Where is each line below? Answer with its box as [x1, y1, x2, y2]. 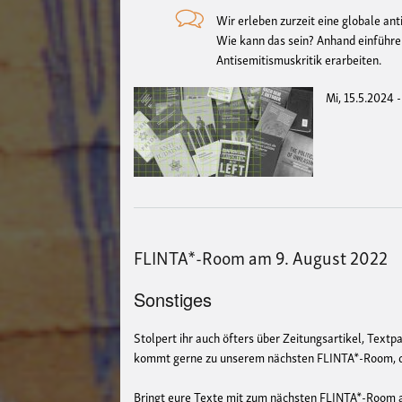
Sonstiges [134, 285, 213, 312]
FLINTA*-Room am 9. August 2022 [134, 241, 389, 271]
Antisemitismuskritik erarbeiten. [216, 48, 382, 69]
